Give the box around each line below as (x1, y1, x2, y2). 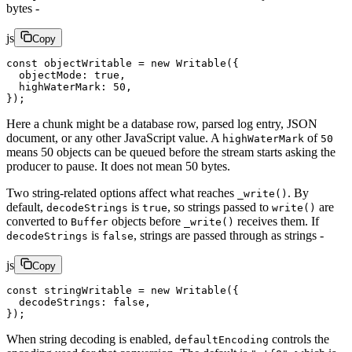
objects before (108, 214, 184, 229)
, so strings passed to (167, 200, 272, 214)
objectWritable (38, 57, 132, 70)
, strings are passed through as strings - (134, 229, 324, 243)
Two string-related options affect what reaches (6, 186, 237, 200)
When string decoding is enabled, (6, 332, 174, 346)
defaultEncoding (174, 334, 269, 346)
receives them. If (234, 214, 319, 229)
